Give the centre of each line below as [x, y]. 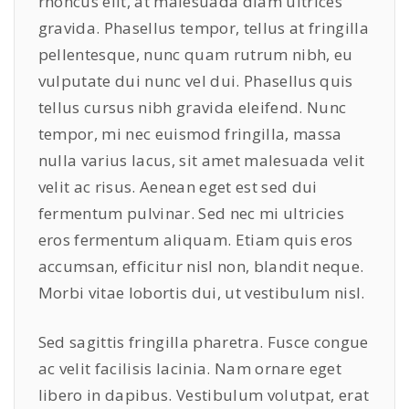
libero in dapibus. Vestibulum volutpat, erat [204, 395]
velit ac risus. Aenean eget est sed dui [178, 186]
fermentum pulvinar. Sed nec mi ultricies [191, 213]
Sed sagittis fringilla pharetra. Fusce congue [203, 342]
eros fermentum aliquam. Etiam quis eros [195, 239]
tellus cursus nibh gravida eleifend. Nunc [192, 107]
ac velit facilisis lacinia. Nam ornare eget [190, 369]
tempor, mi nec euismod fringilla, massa [190, 133]
